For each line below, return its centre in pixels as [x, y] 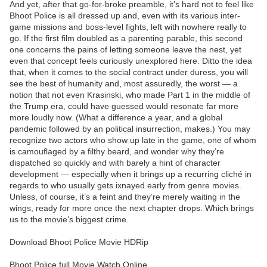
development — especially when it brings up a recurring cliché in [131, 174]
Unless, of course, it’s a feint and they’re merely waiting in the [125, 197]
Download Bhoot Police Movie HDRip [79, 242]
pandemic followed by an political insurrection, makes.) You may [130, 129]
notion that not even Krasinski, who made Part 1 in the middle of [130, 95]
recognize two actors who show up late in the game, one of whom [133, 140]
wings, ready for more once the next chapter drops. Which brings [132, 208]
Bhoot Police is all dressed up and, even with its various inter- [125, 16]
